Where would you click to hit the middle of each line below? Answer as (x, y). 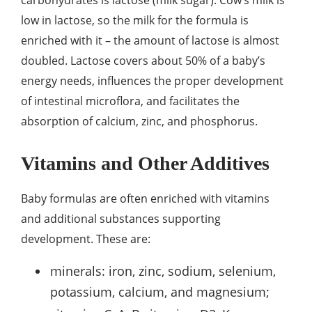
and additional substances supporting (121, 219)
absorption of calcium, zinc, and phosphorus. (139, 122)
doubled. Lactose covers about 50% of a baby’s (143, 61)
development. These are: (86, 239)
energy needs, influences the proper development (152, 81)
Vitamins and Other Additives (145, 164)
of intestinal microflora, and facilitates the (130, 101)
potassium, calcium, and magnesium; (160, 292)
